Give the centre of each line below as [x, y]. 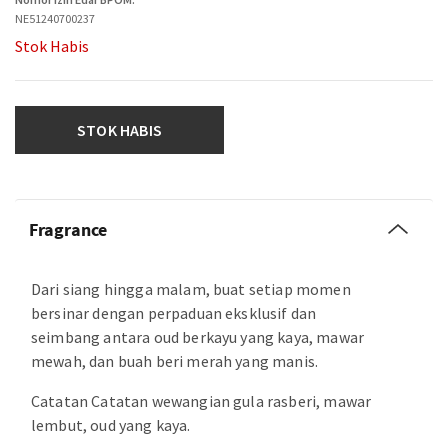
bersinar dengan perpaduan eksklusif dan [174, 313]
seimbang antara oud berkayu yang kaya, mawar [198, 337]
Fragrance [68, 229]
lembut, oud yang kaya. [111, 425]
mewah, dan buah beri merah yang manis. [175, 361]
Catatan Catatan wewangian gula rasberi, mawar [201, 401]
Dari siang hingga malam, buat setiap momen [191, 289]
